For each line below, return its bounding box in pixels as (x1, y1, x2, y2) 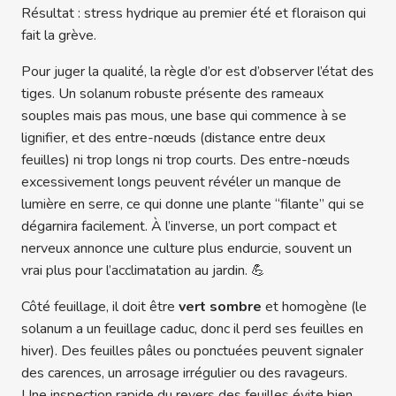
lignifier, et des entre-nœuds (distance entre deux (21, 128, 325, 148)
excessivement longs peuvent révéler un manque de (21, 172, 341, 193)
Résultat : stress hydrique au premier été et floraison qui (21, 4, 366, 24)
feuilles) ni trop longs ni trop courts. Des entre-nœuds (21, 150, 350, 171)
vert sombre (179, 297, 262, 317)
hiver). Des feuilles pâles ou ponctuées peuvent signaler (21, 341, 363, 362)
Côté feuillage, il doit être (21, 297, 179, 317)
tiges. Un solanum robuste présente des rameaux (21, 84, 324, 104)
